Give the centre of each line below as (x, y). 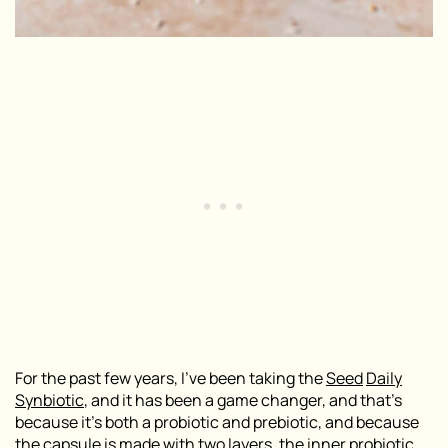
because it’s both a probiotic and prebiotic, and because (217, 421)
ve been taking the (257, 377)
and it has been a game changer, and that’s (246, 399)
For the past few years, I (100, 377)
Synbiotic (49, 399)
